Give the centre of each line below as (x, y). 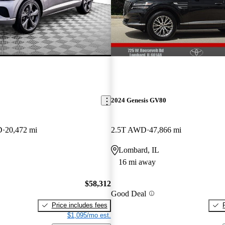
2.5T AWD (129, 130)
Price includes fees (79, 205)
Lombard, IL (139, 150)
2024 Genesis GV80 (138, 100)
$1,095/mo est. (89, 215)
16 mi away (137, 162)
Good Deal (128, 193)
